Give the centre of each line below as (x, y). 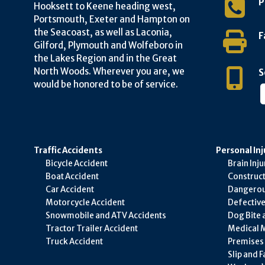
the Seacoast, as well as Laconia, (103, 32)
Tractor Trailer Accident (92, 228)
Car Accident (70, 189)
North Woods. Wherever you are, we (109, 71)
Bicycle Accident (77, 163)
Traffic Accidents (68, 150)
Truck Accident (74, 241)
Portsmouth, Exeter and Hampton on (112, 19)
